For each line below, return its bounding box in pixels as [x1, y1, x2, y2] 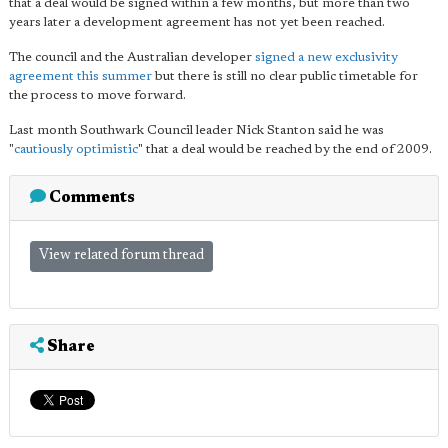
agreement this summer [9, 70, 152, 84]
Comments [46, 190, 135, 207]
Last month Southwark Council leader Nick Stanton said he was [9, 124, 384, 138]
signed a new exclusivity [255, 51, 398, 65]
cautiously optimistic [14, 143, 138, 157]
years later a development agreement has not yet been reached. [9, 16, 385, 30]
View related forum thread [39, 249, 204, 264]
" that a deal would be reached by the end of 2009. [138, 143, 432, 157]
